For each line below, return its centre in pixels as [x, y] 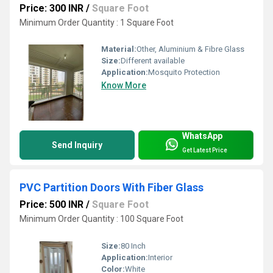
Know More [124, 86]
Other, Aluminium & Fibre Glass [190, 49]
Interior [160, 257]
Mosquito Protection [184, 73]
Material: [119, 49]
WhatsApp [202, 136]
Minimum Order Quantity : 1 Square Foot [97, 22]
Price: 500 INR [51, 205]
